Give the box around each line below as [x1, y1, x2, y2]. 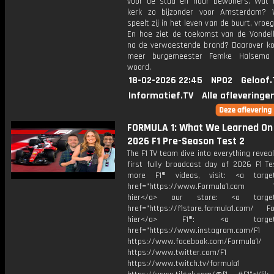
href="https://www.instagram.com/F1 [127, 225, 260, 236]
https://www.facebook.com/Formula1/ [127, 236, 262, 247]
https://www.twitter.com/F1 [127, 247, 226, 258]
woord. [127, 62, 151, 73]
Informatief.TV [128, 89, 193, 102]
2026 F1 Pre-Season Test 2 [127, 135, 245, 148]
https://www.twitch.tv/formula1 [127, 258, 240, 269]
